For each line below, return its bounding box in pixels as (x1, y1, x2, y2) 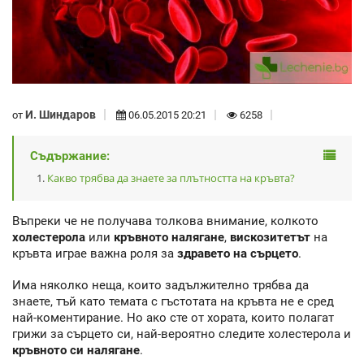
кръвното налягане (114, 230, 224, 245)
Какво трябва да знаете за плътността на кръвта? (47, 171, 295, 186)
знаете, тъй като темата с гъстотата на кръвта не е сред (12, 293, 334, 309)
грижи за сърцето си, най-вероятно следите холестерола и (12, 326, 351, 341)
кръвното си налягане (12, 342, 140, 357)
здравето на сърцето (177, 246, 298, 262)
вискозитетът (230, 230, 310, 245)
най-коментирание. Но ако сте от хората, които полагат (12, 310, 334, 325)
